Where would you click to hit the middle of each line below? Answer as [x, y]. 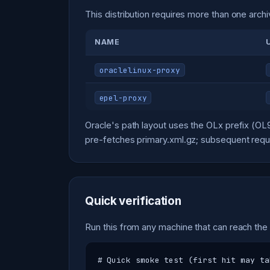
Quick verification [133, 201]
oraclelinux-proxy [140, 70]
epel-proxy [123, 98]
